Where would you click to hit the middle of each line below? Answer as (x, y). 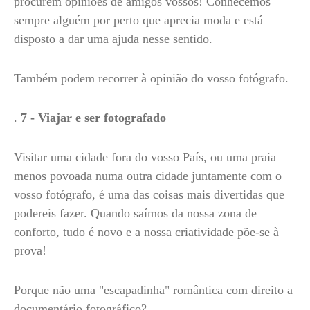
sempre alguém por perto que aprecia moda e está (138, 20)
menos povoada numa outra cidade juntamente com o (148, 176)
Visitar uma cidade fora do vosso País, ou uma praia (145, 157)
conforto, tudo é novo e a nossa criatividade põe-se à (146, 232)
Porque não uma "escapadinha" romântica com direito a (153, 290)
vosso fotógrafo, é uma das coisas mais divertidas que (149, 194)
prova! (30, 250)
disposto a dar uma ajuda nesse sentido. (115, 39)
